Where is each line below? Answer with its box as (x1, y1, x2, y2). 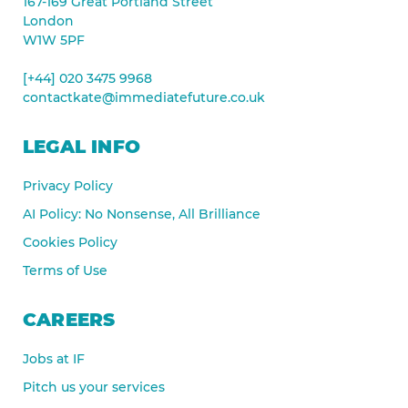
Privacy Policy (23, 177, 113, 194)
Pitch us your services (23, 378, 165, 395)
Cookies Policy (23, 233, 117, 250)
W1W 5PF (23, 31, 85, 48)
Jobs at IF (23, 350, 85, 367)
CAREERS (23, 308, 116, 331)
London (23, 12, 74, 29)
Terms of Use (23, 261, 107, 279)
